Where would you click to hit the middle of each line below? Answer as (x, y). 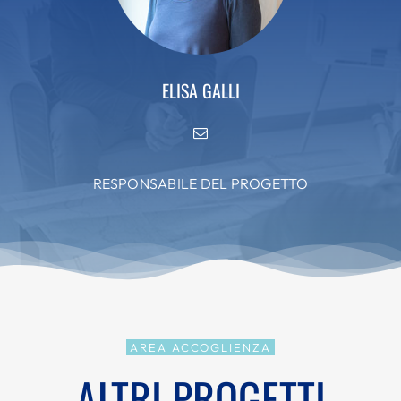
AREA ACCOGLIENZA (200, 347)
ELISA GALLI (200, 90)
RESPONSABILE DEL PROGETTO (200, 183)
